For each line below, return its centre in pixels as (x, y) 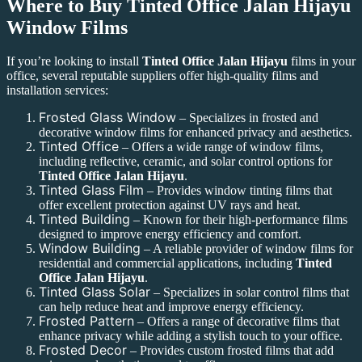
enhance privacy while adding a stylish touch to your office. (191, 336)
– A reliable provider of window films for (247, 249)
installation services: (57, 90)
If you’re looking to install (74, 61)
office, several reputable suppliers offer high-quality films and (162, 76)
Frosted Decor (83, 350)
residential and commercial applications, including (167, 263)
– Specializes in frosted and (247, 118)
